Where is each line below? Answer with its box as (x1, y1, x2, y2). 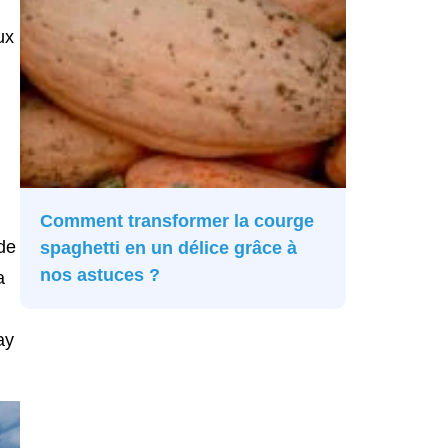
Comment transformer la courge (40, 211, 315, 232)
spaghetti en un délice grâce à (40, 238, 298, 259)
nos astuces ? (40, 265, 161, 286)
